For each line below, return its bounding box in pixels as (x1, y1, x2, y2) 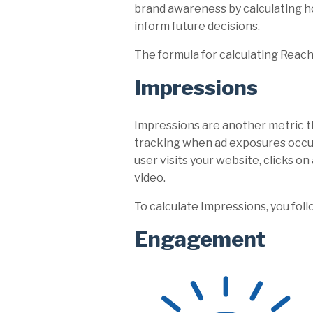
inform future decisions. (134, 20, 261, 34)
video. (134, 171, 167, 185)
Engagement (134, 226, 265, 252)
